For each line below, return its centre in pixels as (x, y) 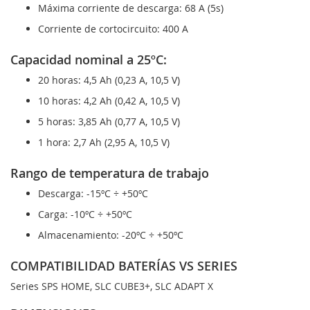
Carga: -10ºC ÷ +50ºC (85, 215)
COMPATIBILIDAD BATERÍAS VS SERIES (124, 266)
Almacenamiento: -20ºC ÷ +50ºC (111, 235)
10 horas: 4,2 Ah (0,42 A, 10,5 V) (109, 101)
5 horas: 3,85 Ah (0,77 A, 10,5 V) (109, 122)
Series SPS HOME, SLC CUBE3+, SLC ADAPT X (112, 286)
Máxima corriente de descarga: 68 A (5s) (131, 8)
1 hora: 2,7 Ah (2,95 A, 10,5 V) (104, 143)
